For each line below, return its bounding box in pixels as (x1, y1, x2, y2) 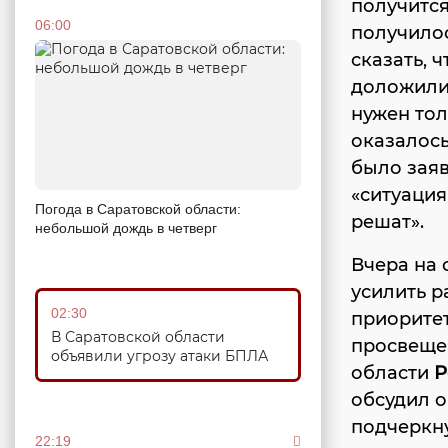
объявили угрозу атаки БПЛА (51, 346, 268, 365)
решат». (351, 211, 424, 234)
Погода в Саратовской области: (35, 200, 241, 217)
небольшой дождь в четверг (35, 219, 217, 236)
